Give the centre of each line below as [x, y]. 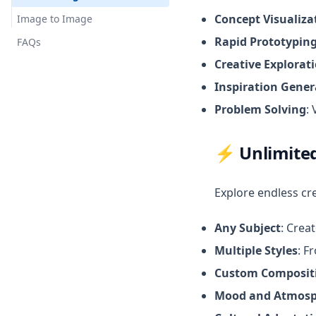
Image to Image [55, 19]
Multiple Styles [256, 250]
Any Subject [248, 228]
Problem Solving [260, 109]
